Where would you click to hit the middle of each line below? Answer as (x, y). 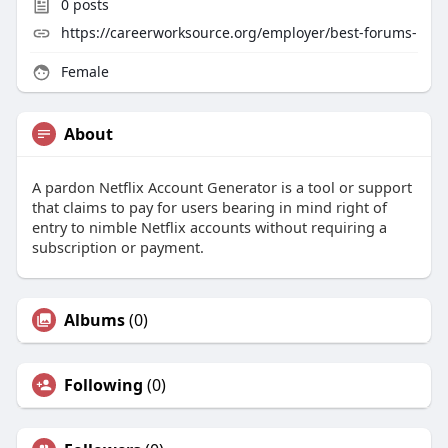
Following (103, 385)
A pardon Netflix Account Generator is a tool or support (221, 187)
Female (82, 72)
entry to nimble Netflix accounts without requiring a (209, 227)
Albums (94, 320)
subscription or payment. (117, 247)
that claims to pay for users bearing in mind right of (209, 207)
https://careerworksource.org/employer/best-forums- (238, 33)
